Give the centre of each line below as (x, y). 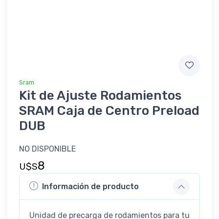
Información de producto (90, 187)
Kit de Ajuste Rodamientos (100, 95)
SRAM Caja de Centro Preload (109, 110)
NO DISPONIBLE (47, 149)
